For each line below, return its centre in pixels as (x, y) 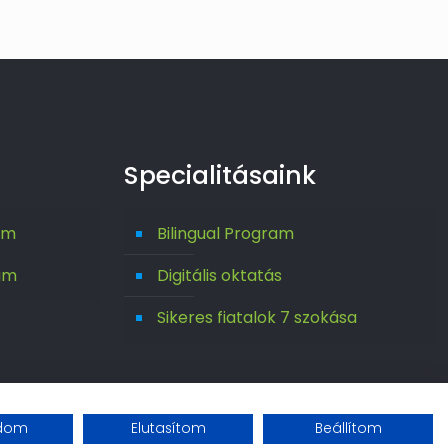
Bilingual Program (225, 234)
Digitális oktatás (219, 276)
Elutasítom (168, 428)
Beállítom (348, 428)
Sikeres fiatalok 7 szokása (257, 318)
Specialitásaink (220, 176)
